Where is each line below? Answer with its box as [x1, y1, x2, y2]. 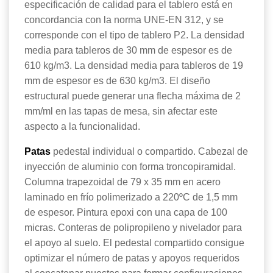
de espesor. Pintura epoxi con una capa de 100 [24, 207, 227, 218]
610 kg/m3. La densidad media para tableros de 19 [24, 60, 243, 71]
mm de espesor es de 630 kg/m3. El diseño [24, 76, 210, 87]
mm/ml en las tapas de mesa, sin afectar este [24, 106, 218, 117]
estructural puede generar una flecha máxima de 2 [24, 91, 241, 102]
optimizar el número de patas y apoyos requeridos [24, 253, 239, 264]
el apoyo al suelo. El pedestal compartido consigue [24, 238, 244, 249]
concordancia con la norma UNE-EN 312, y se [24, 15, 224, 26]
